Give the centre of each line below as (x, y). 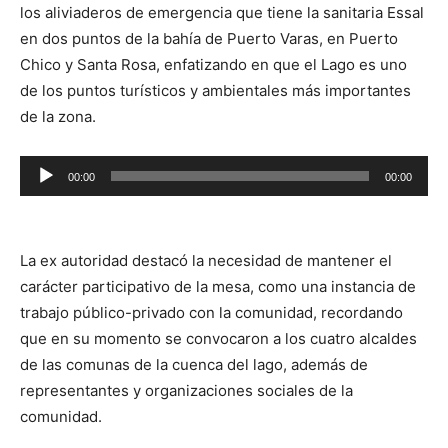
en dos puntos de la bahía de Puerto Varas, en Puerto (209, 38)
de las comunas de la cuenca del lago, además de (194, 364)
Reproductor (63, 167)
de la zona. (58, 116)
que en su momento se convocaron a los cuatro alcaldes (218, 338)
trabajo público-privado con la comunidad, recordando (211, 312)
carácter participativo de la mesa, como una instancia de (218, 286)
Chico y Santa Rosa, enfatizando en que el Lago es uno (213, 64)
